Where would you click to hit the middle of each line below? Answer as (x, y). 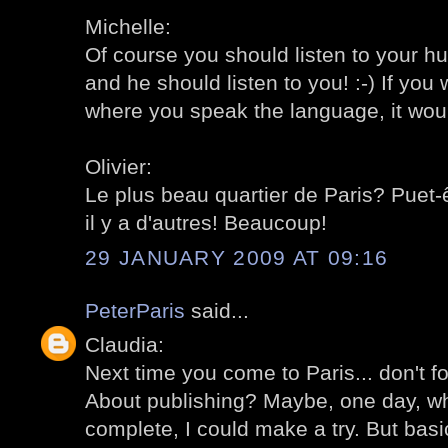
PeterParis (135, 310)
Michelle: (128, 27)
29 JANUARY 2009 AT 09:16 (237, 257)
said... (217, 310)
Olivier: (118, 167)
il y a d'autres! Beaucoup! (206, 223)
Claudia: (124, 345)
